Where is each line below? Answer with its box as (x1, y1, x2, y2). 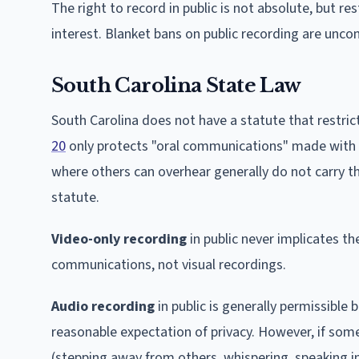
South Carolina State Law (51, 73, 301, 97)
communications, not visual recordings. (51, 254, 286, 275)
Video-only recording (51, 228, 187, 249)
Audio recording (51, 296, 155, 317)
